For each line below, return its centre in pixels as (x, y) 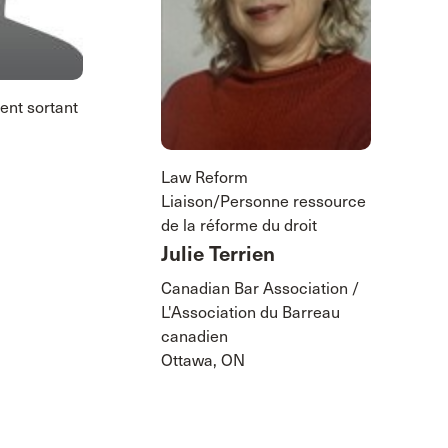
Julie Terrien (217, 255)
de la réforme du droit (238, 226)
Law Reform (204, 178)
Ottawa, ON (202, 361)
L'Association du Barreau (250, 313)
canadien (194, 337)
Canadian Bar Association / (259, 289)
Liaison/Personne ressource (263, 202)
